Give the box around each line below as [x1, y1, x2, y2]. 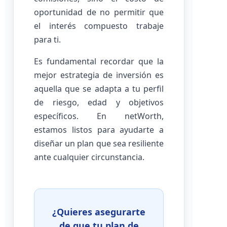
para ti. [34, 34, 61, 45]
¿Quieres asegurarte [52, 206, 145, 218]
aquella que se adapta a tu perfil [34, 83, 164, 94]
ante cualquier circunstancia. [34, 152, 144, 163]
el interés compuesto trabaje [34, 20, 164, 31]
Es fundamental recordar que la [34, 56, 164, 67]
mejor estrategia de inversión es [34, 69, 164, 81]
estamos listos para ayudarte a [34, 124, 164, 135]
